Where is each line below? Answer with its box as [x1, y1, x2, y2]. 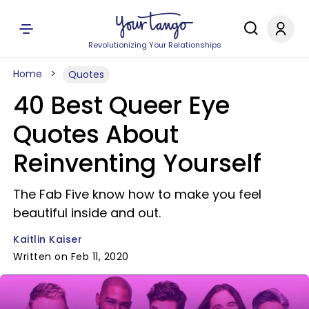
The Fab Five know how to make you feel [13, 186, 261, 203]
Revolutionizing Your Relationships [88, 39, 221, 50]
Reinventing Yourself [13, 146, 261, 180]
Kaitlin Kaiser [13, 232, 82, 246]
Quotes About [13, 117, 179, 151]
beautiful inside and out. [13, 204, 161, 221]
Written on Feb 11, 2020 [13, 250, 129, 263]
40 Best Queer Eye [13, 88, 230, 122]
